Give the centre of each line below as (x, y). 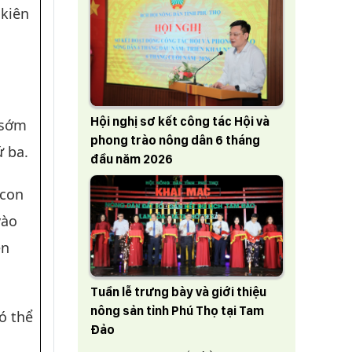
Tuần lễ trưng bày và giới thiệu (178, 292)
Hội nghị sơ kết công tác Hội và (180, 121)
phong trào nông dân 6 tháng (175, 140)
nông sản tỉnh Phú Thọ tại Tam (177, 311)
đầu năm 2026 (131, 159)
